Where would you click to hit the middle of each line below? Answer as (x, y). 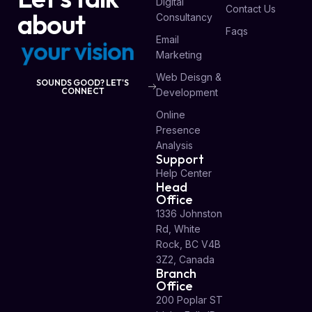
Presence (178, 130)
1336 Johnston (189, 214)
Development (187, 93)
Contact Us (250, 9)
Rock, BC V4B (188, 244)
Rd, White (178, 229)
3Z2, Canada (185, 260)
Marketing (179, 55)
